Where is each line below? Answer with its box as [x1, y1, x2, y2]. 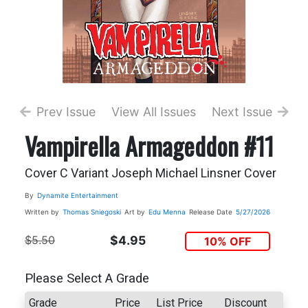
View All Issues [111, 104, 197, 119]
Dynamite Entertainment [36, 190, 118, 199]
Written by [24, 207, 59, 216]
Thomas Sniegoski [62, 207, 121, 216]
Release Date [188, 207, 232, 216]
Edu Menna [148, 207, 186, 216]
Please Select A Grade [24, 271, 149, 287]
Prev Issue [36, 104, 96, 119]
